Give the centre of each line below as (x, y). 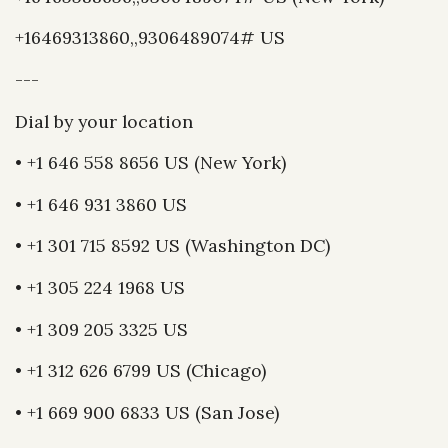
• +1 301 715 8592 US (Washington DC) (172, 246)
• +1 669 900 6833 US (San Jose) (147, 412)
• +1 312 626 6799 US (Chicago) (140, 371)
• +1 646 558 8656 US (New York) (150, 163)
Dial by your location (104, 121)
